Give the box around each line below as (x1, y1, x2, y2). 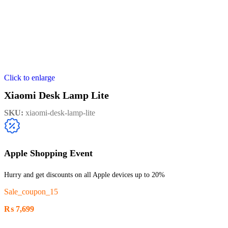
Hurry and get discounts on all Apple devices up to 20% (4, 170, 165, 179)
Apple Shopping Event (4, 148, 93, 158)
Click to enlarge (4, 73, 55, 82)
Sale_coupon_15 (4, 187, 58, 196)
